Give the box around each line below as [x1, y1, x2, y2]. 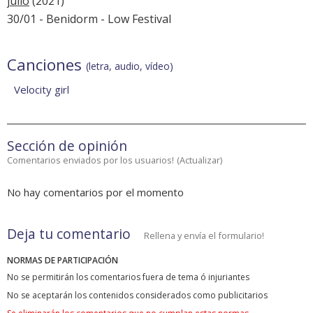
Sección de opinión [7, 136, 127, 156]
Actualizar [180, 154, 220, 167]
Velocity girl [14, 82, 69, 97]
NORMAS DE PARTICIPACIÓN [7, 254, 118, 267]
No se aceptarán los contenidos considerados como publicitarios [7, 289, 268, 302]
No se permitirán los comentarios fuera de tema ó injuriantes [7, 271, 249, 284]
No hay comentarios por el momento [7, 185, 184, 200]
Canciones [7, 54, 86, 76]
